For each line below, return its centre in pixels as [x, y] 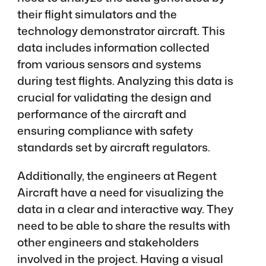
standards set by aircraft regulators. [113, 147]
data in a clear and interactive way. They [125, 208]
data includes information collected [113, 47]
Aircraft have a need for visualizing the [120, 192]
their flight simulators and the [97, 14]
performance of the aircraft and [102, 114]
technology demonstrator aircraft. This [121, 31]
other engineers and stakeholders [108, 242]
